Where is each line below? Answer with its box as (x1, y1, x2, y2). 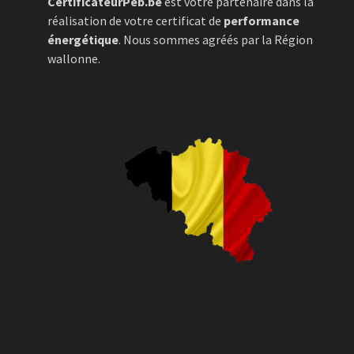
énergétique (47, 32, 119, 47)
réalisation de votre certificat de (47, 13, 224, 28)
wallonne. (47, 51, 100, 66)
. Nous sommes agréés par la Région (119, 32, 313, 47)
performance (224, 13, 299, 28)
